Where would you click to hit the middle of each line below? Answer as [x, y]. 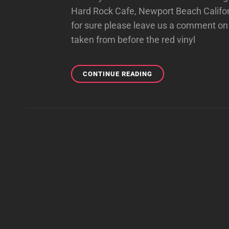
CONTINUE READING [118, 74]
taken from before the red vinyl [133, 40]
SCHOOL [166, 84]
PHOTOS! [168, 116]
